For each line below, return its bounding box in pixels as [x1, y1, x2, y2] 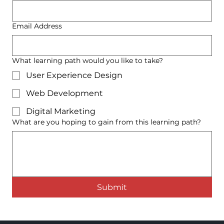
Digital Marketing [26, 106, 95, 116]
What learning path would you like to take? [12, 56, 163, 65]
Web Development [26, 88, 103, 98]
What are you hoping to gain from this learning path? [12, 117, 201, 127]
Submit [97, 182, 127, 192]
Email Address [12, 21, 62, 31]
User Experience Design [26, 70, 122, 80]
